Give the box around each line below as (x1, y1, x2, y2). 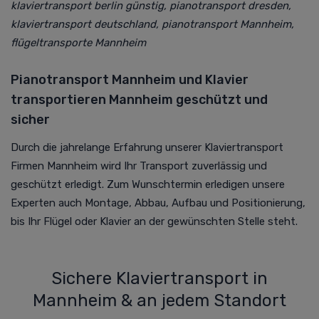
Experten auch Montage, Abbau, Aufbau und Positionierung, (11, 196, 305, 209)
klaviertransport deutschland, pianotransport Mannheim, (11, 17, 294, 31)
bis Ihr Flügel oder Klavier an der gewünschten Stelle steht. (11, 214, 298, 228)
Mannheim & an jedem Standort (33, 290, 286, 310)
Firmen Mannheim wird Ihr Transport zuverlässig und (11, 159, 267, 172)
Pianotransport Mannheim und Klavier (11, 71, 249, 88)
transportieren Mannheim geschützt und (11, 91, 268, 108)
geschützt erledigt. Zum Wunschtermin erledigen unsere (11, 177, 285, 191)
